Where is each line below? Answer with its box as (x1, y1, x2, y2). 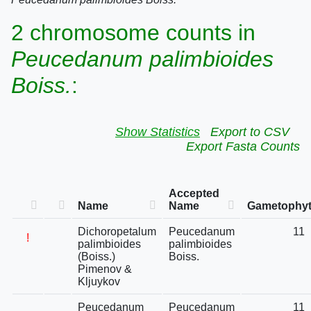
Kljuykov (78, 276, 120, 287)
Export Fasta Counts (186, 140, 300, 153)
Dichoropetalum (78, 226, 156, 237)
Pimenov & (78, 263, 132, 275)
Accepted (169, 187, 219, 199)
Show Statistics (115, 125, 200, 139)
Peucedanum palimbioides (11, 47, 274, 72)
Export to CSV (210, 125, 289, 139)
